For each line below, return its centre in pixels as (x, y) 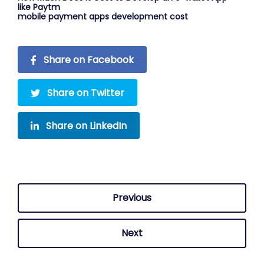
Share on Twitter (86, 93)
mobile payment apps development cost (103, 16)
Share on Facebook (89, 60)
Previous (132, 197)
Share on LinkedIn (86, 126)
